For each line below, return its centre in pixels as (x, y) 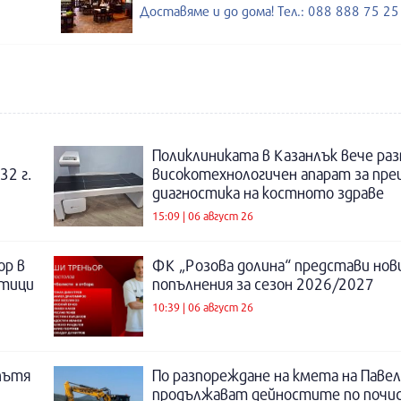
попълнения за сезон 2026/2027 (263, 284)
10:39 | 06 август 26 (203, 307)
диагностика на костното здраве (268, 193)
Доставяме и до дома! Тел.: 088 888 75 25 (269, 11)
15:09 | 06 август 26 (203, 215)
